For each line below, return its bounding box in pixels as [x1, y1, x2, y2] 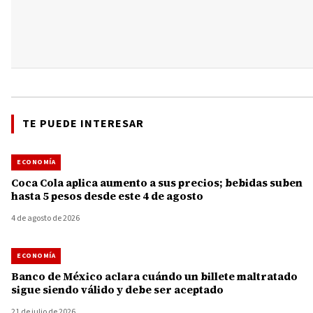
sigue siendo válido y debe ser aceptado [11, 282, 224, 297]
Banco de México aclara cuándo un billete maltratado [11, 268, 298, 284]
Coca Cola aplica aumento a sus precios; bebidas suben [11, 175, 303, 190]
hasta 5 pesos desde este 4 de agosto [11, 188, 203, 203]
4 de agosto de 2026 [11, 212, 80, 224]
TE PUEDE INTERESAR [22, 115, 144, 131]
